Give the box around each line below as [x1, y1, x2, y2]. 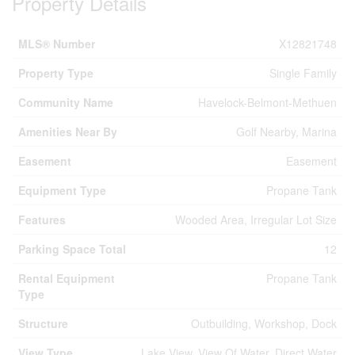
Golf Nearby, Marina [236, 124, 337, 139]
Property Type [18, 65, 94, 81]
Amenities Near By [18, 124, 117, 139]
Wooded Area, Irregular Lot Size [175, 212, 337, 227]
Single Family [269, 65, 337, 81]
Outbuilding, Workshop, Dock [191, 315, 337, 331]
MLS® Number [18, 36, 95, 52]
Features [18, 212, 66, 227]
